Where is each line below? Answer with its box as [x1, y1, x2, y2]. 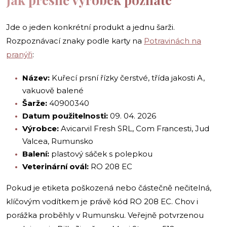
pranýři [6, 49, 32, 59]
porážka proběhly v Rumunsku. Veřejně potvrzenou [6, 210, 204, 220]
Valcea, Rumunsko [22, 136, 93, 146]
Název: [22, 72, 50, 83]
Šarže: [22, 98, 47, 108]
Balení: [22, 148, 49, 159]
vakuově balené [22, 85, 84, 95]
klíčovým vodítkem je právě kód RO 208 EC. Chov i [6, 196, 198, 206]
